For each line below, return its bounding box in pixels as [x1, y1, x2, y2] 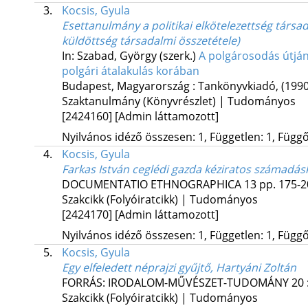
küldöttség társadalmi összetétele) [61, 33, 240, 49]
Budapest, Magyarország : [61, 78, 198, 94]
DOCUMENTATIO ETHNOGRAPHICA [61, 177, 241, 192]
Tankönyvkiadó [197, 78, 276, 94]
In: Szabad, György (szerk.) [61, 48, 199, 64]
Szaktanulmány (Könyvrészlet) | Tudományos [61, 93, 296, 109]
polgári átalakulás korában [61, 63, 199, 79]
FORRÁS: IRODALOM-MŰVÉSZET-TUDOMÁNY [61, 275, 289, 291]
